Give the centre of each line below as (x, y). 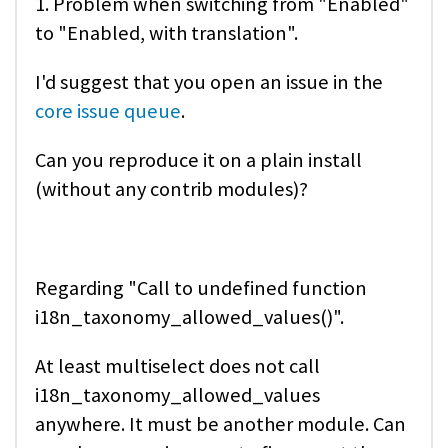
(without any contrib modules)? (171, 189)
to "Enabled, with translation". (166, 32)
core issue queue (108, 110)
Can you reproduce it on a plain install (198, 160)
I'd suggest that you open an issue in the (209, 81)
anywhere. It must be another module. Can (220, 423)
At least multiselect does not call (177, 365)
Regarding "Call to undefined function (201, 287)
